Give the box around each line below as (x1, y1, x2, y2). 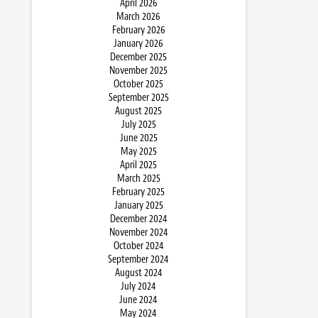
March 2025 (116, 172, 160, 185)
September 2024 (108, 253, 169, 266)
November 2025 (109, 64, 168, 77)
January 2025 (114, 199, 163, 212)
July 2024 (121, 280, 156, 293)
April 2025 (120, 158, 157, 172)
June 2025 (119, 131, 158, 145)
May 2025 (120, 145, 157, 158)
